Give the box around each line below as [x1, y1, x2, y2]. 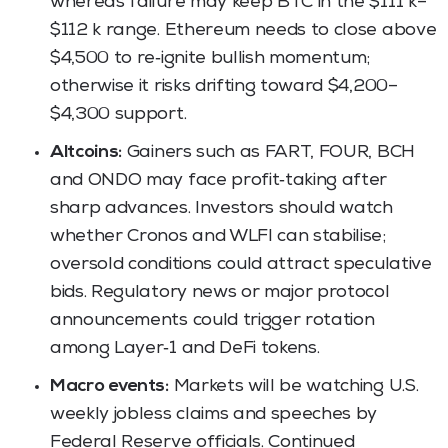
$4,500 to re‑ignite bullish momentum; [50, 49, 371, 68]
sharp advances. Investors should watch [50, 199, 393, 218]
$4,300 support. [50, 105, 187, 124]
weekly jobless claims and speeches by [50, 405, 378, 424]
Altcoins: [50, 143, 123, 162]
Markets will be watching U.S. [168, 377, 419, 396]
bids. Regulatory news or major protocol [50, 283, 390, 302]
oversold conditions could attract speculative [50, 255, 432, 274]
